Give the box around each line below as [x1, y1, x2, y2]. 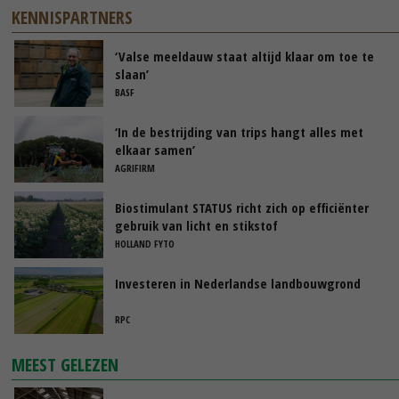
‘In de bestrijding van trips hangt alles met [115, 122, 363, 141]
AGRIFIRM [115, 160, 155, 175]
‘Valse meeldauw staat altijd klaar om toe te [115, 46, 374, 65]
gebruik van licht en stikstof [115, 216, 278, 234]
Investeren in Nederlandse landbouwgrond [115, 273, 361, 292]
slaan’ [115, 64, 149, 83]
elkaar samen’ [115, 140, 195, 159]
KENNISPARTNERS [12, 4, 134, 29]
